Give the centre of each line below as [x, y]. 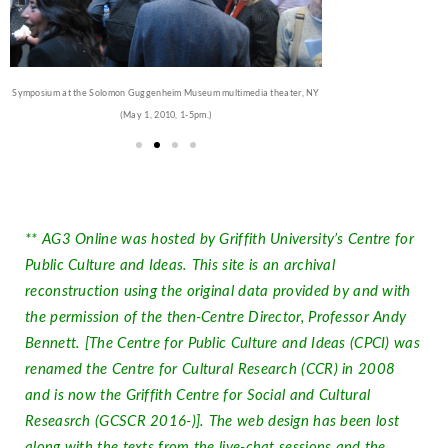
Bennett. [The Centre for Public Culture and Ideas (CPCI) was [222, 343]
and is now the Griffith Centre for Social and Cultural [198, 395]
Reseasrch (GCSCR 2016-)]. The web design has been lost [212, 421]
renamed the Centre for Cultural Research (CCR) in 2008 [210, 369]
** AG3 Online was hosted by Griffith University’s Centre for [219, 239]
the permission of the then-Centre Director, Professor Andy [216, 317]
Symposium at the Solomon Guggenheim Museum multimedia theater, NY [166, 92]
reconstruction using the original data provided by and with [218, 291]
